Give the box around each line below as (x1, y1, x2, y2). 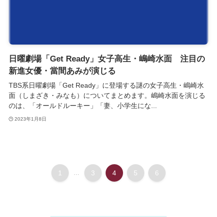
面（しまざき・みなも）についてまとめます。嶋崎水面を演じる (8, 91, 205, 99)
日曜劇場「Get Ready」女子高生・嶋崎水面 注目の (8, 54, 205, 63)
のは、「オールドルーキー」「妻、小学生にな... (8, 101, 157, 109)
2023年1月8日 (15, 116, 47, 122)
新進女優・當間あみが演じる (8, 66, 116, 76)
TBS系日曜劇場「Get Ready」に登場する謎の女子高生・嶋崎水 (8, 81, 204, 89)
